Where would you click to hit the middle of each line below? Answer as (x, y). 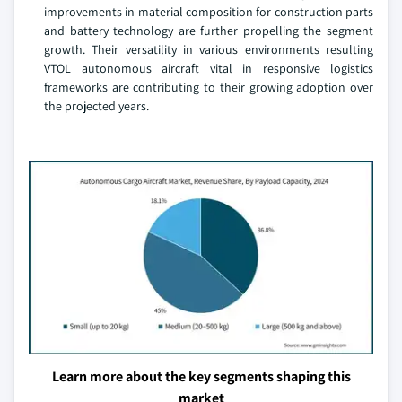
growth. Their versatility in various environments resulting (209, 50)
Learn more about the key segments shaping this (201, 377)
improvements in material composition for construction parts (209, 12)
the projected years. (96, 106)
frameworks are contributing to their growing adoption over (209, 87)
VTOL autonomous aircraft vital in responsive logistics (209, 69)
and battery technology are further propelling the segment (209, 31)
